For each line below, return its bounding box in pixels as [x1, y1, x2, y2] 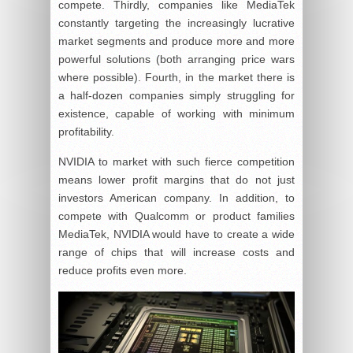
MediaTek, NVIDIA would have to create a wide [58, 228, 295, 241]
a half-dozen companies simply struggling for [58, 89, 295, 102]
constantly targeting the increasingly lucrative [58, 17, 295, 30]
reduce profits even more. [58, 264, 187, 277]
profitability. [58, 125, 114, 139]
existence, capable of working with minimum [58, 107, 295, 121]
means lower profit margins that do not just [58, 173, 295, 187]
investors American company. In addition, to [58, 191, 295, 205]
